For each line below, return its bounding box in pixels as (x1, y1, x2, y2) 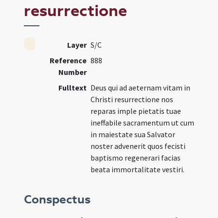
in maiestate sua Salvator (91, 129, 176, 139)
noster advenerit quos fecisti (91, 141, 186, 151)
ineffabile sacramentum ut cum (91, 118, 195, 127)
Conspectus (24, 192, 91, 207)
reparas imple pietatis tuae (91, 106, 182, 116)
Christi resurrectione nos (91, 94, 174, 104)
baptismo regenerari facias (91, 153, 181, 163)
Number (58, 67, 87, 77)
